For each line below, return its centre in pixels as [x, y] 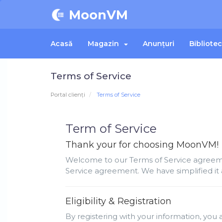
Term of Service [111, 129]
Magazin [105, 44]
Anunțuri [159, 44]
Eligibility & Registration [118, 201]
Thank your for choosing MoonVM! [142, 145]
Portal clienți [68, 95]
